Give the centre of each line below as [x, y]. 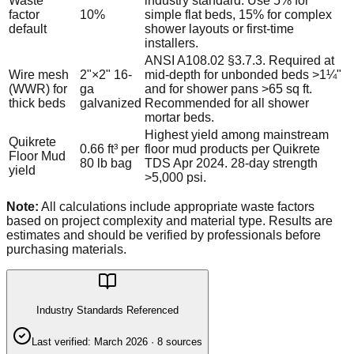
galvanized [111, 104]
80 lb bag [106, 164]
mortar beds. [179, 118]
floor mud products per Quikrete [232, 149]
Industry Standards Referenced [107, 310]
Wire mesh [39, 75]
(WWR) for [38, 89]
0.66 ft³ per [109, 149]
